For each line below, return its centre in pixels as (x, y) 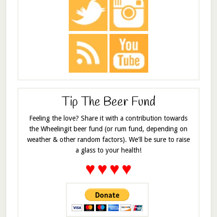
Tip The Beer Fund (108, 102)
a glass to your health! (108, 150)
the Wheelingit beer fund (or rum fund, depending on (108, 129)
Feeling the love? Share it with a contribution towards (108, 118)
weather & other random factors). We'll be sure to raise (108, 139)
